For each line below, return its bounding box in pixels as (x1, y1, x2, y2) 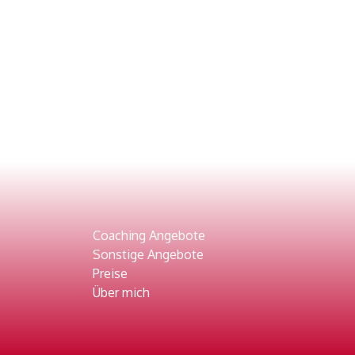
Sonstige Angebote (93, 246, 204, 262)
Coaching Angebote (93, 227, 206, 243)
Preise (93, 265, 128, 281)
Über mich (93, 284, 151, 300)
